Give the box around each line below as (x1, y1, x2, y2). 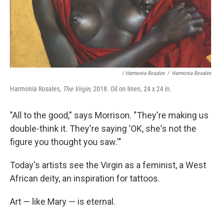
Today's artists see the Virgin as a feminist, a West (10, 160, 206, 171)
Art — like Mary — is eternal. (10, 196, 115, 207)
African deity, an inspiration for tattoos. (10, 173, 160, 184)
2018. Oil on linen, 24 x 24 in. (92, 85, 172, 93)
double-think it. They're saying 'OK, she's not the (10, 123, 196, 134)
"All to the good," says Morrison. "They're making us (10, 110, 209, 121)
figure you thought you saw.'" (10, 137, 121, 147)
